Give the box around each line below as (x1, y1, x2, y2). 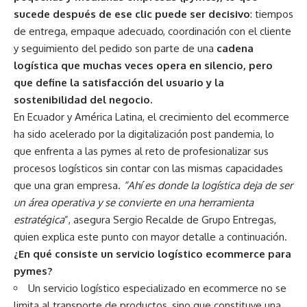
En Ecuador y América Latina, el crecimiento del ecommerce (14, 110, 289, 123)
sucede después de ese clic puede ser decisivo (14, 7, 250, 21)
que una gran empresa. (14, 178, 123, 192)
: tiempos (250, 7, 293, 21)
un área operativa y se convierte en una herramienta (14, 195, 254, 209)
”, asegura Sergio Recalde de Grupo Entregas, (64, 212, 276, 226)
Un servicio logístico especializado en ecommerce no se (28, 281, 286, 295)
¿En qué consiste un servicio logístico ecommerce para (14, 247, 291, 260)
